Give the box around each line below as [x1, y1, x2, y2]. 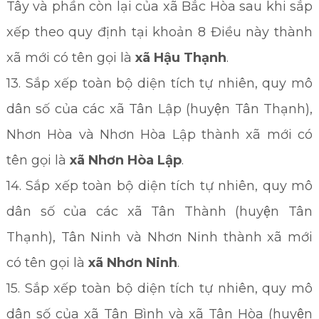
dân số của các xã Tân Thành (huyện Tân [6, 204, 313, 219]
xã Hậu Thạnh [135, 50, 226, 66]
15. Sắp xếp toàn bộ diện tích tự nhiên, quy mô [6, 281, 313, 296]
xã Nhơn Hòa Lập [69, 152, 182, 168]
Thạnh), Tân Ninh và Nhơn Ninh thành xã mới [6, 229, 313, 245]
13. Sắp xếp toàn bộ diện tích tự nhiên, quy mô [6, 75, 313, 91]
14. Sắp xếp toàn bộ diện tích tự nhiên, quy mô [6, 178, 313, 194]
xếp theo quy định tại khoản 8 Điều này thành [6, 24, 313, 40]
